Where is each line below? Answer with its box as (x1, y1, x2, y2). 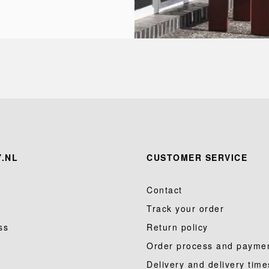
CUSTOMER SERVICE (147, 151, 247, 163)
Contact (147, 184, 183, 196)
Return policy (147, 221, 208, 233)
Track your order (147, 202, 224, 214)
